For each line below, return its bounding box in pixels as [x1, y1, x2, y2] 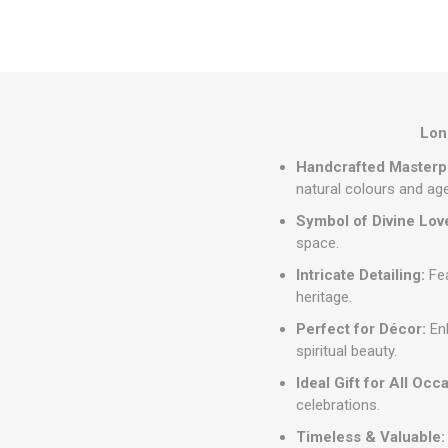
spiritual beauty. [296, 341, 398, 360]
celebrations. [296, 395, 381, 414]
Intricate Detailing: [296, 265, 426, 284]
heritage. [296, 287, 353, 306]
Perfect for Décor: [296, 319, 427, 338]
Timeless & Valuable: [296, 427, 446, 446]
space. [296, 233, 340, 252]
